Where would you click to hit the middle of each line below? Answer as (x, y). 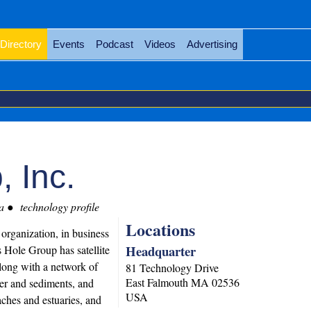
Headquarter (161, 251)
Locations (161, 229)
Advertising (212, 44)
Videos (160, 44)
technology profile (58, 207)
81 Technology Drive (173, 268)
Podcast (114, 44)
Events (68, 44)
